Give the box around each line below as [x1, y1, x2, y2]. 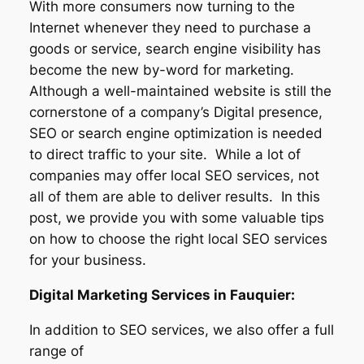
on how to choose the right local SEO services [28, 231, 327, 247]
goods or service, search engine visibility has [28, 41, 321, 57]
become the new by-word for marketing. [28, 62, 298, 78]
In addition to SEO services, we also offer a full [28, 321, 334, 338]
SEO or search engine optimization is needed [28, 125, 323, 141]
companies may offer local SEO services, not [28, 167, 319, 184]
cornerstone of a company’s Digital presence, [28, 104, 323, 120]
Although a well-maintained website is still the [28, 83, 331, 99]
